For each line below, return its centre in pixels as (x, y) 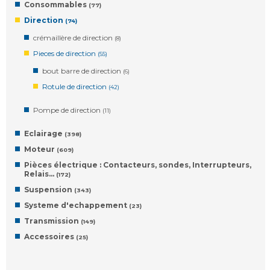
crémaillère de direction (74, 38)
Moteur (40, 149)
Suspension (49, 190)
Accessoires (50, 237)
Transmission (52, 221)
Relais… (40, 174)
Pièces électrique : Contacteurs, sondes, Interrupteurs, (138, 165)
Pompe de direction (68, 110)
